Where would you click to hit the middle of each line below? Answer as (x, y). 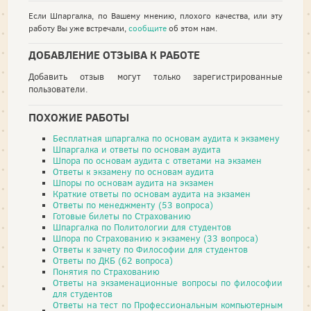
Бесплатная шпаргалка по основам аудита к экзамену (166, 138)
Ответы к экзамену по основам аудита (133, 171)
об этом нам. (192, 28)
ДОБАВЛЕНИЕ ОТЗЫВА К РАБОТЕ (114, 55)
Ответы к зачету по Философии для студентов (150, 249)
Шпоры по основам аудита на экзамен (133, 183)
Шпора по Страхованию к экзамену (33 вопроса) (155, 238)
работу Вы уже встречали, (78, 28)
